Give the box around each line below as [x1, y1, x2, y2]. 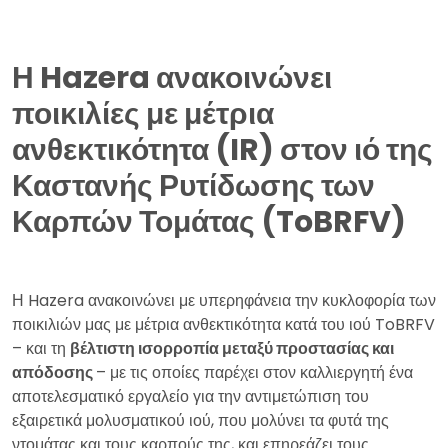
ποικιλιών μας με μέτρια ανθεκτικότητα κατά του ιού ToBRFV [12, 312, 435, 336]
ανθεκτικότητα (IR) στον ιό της [12, 128, 433, 171]
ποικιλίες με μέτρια [12, 92, 274, 135]
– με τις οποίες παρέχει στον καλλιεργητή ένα [96, 360, 413, 384]
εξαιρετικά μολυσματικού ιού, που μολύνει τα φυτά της [12, 408, 389, 432]
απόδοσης [12, 360, 96, 384]
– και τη [12, 336, 70, 360]
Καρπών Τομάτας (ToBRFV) [12, 200, 406, 243]
